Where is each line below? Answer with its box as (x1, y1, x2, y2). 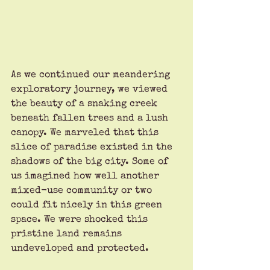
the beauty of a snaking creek (11, 99, 160, 110)
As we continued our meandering (11, 71, 173, 81)
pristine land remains (11, 230, 125, 240)
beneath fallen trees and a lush (11, 114, 171, 124)
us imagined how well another (11, 172, 162, 182)
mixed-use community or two (11, 186, 155, 196)
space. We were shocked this (11, 215, 151, 225)
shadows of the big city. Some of (11, 157, 171, 168)
